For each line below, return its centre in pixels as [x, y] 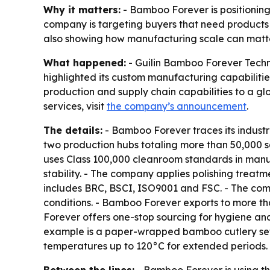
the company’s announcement [177, 106]
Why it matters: [82, 9]
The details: [73, 130]
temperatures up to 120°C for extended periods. [155, 246]
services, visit [75, 106]
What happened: [85, 62]
